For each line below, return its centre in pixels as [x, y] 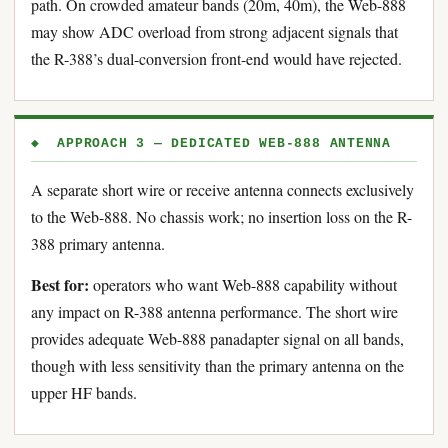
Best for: [60, 284]
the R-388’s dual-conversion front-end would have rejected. [216, 58]
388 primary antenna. [98, 243]
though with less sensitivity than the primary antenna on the [217, 365]
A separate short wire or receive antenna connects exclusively [222, 189]
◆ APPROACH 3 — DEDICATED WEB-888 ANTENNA [211, 143]
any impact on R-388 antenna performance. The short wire [214, 311]
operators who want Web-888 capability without [243, 284]
